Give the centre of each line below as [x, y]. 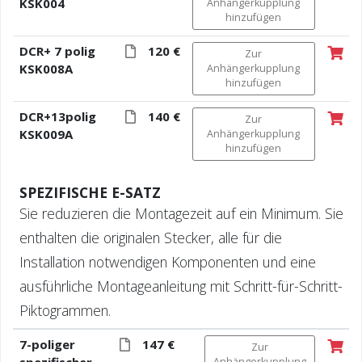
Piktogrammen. [65, 310]
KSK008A [46, 68]
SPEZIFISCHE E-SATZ [90, 192]
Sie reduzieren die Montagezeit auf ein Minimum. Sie [181, 213]
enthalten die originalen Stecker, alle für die [150, 237]
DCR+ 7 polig [57, 51]
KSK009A [46, 134]
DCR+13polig [57, 116]
